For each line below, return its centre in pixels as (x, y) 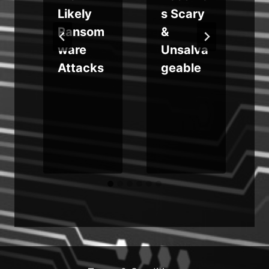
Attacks (81, 68)
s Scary (183, 14)
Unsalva (185, 50)
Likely (75, 14)
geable (181, 68)
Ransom (81, 32)
